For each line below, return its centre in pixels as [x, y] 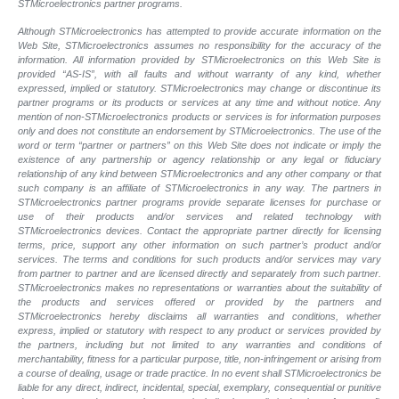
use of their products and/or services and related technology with [199, 216]
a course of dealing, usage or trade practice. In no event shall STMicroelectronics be [199, 373]
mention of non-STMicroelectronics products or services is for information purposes [199, 116]
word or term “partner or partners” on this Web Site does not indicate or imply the [199, 145]
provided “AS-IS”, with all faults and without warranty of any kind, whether [199, 73]
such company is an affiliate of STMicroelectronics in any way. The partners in [199, 187]
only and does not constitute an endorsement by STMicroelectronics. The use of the [199, 130]
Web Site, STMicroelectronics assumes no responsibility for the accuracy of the [199, 45]
